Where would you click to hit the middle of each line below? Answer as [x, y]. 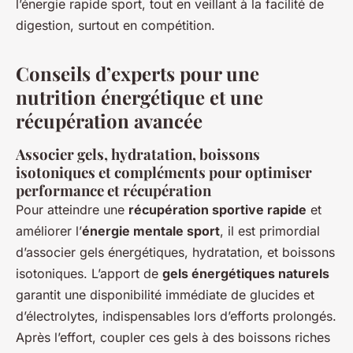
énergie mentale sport [151, 230]
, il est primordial [270, 230]
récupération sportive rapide [217, 209]
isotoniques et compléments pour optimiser [164, 172]
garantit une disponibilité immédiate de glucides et [165, 294]
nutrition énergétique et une [139, 97]
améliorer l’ [49, 230]
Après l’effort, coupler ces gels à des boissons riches [173, 337]
